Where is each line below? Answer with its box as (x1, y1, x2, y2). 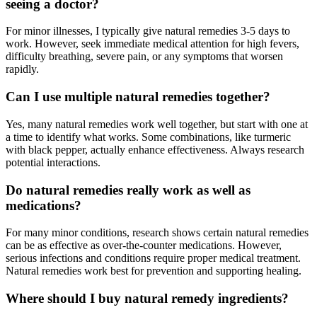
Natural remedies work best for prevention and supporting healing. (6, 265, 301, 277)
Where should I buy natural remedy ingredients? (6, 291, 289, 306)
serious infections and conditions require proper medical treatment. (6, 252, 301, 265)
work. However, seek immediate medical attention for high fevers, (6, 38, 299, 50)
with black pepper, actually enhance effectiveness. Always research (6, 143, 304, 156)
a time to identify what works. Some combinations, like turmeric (6, 130, 291, 143)
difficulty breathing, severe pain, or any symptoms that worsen (6, 50, 283, 63)
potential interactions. (6, 156, 100, 168)
